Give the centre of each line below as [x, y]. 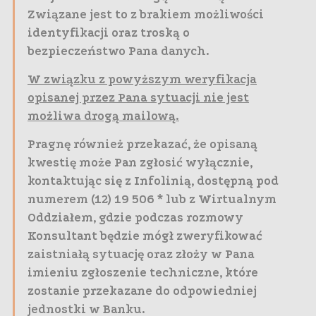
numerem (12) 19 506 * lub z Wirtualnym [152, 200]
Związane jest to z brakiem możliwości [146, 15]
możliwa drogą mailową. [103, 116]
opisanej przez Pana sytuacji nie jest [138, 98]
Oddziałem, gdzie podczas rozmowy [135, 218]
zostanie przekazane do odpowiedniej [142, 291]
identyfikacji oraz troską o [109, 33]
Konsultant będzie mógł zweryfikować [145, 236]
